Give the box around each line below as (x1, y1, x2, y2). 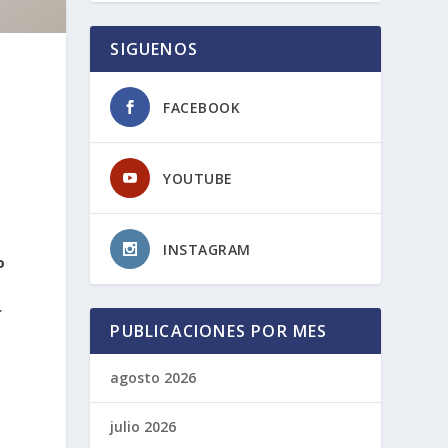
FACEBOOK (163, 97, 241, 117)
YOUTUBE (163, 168, 233, 188)
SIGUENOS (110, 37, 198, 60)
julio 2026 (110, 416, 177, 436)
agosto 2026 (110, 367, 197, 387)
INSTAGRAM (163, 239, 251, 259)
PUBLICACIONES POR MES (110, 319, 328, 342)
